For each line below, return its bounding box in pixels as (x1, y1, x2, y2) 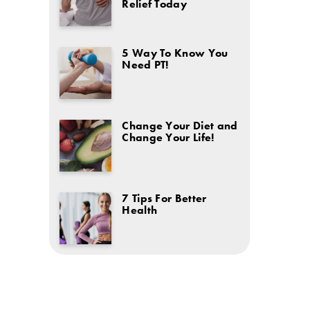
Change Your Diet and (122, 118, 238, 133)
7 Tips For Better (122, 191, 207, 206)
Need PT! (122, 57, 169, 72)
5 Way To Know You (122, 45, 228, 60)
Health (122, 203, 158, 218)
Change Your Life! (122, 129, 215, 145)
